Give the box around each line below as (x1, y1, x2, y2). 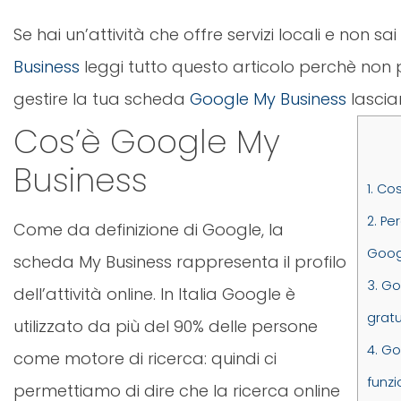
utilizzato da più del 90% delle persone (13, 315, 318, 338)
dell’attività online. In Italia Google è (13, 283, 295, 306)
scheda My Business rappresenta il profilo (13, 251, 346, 274)
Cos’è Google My (13, 119, 280, 166)
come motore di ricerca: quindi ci (13, 347, 277, 371)
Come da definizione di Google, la (13, 218, 284, 242)
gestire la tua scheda (13, 88, 190, 111)
